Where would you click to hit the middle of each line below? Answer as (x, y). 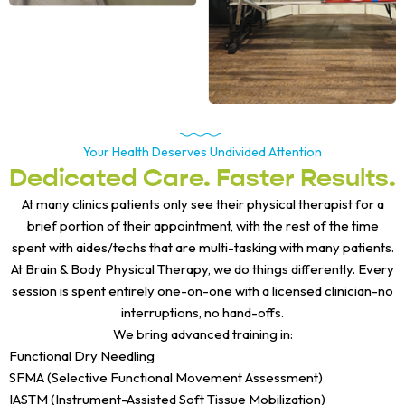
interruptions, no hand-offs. (202, 312)
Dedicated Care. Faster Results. (202, 177)
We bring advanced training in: (202, 334)
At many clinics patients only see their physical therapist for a (202, 203)
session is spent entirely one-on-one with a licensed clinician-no (202, 290)
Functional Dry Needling (82, 355)
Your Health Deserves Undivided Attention (202, 151)
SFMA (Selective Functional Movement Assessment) (166, 377)
